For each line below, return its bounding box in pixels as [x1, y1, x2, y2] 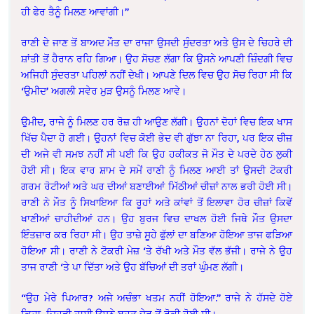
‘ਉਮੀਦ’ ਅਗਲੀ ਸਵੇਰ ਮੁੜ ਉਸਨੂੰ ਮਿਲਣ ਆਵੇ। [21, 85, 187, 97]
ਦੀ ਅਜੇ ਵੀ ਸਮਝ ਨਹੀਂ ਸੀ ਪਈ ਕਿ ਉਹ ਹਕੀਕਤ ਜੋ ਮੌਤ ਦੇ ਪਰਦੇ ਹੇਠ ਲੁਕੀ [21, 148, 293, 161]
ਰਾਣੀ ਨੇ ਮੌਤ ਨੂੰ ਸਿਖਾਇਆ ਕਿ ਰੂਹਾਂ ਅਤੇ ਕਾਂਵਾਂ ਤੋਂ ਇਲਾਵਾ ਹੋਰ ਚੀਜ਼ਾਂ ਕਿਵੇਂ [21, 196, 293, 209]
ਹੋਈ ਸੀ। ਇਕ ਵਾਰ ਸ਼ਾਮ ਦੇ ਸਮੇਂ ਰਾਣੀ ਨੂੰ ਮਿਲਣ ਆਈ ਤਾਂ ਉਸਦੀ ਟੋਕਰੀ [21, 164, 293, 177]
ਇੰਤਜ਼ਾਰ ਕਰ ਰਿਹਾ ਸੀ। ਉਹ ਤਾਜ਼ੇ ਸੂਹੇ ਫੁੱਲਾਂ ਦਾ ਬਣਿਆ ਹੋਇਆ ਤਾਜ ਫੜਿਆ [21, 228, 293, 241]
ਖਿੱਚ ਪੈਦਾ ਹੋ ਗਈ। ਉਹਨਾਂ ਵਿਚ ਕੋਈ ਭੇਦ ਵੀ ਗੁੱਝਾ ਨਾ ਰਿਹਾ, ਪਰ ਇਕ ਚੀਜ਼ [21, 132, 293, 144]
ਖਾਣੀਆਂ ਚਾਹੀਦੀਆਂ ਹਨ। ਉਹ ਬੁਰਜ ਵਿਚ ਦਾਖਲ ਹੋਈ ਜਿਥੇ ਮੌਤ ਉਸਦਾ [21, 212, 293, 225]
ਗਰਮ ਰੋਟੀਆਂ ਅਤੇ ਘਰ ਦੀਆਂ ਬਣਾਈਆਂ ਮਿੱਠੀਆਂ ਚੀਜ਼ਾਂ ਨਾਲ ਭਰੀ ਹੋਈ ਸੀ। [21, 180, 293, 193]
